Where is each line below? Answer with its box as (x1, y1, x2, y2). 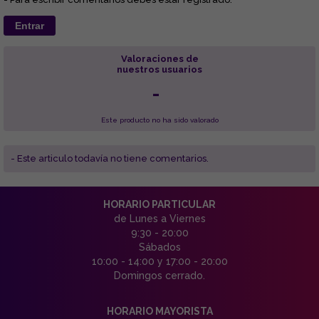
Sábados (138, 241, 181, 253)
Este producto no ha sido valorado (100, 115, 219, 124)
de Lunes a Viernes (113, 212, 206, 224)
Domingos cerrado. (114, 269, 205, 281)
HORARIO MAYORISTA (106, 305, 213, 317)
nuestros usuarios (117, 63, 202, 75)
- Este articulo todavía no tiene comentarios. (11, 152, 209, 164)
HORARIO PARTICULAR (103, 198, 216, 210)
